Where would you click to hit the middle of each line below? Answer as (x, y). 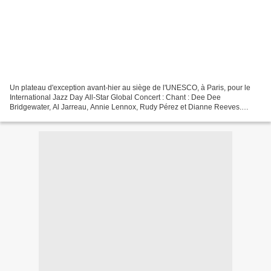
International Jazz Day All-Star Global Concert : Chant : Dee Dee (115, 97)
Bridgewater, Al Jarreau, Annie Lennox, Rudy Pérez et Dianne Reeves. (126, 107)
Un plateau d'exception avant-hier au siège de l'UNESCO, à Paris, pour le (130, 87)
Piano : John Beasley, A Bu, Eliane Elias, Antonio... (93, 116)
